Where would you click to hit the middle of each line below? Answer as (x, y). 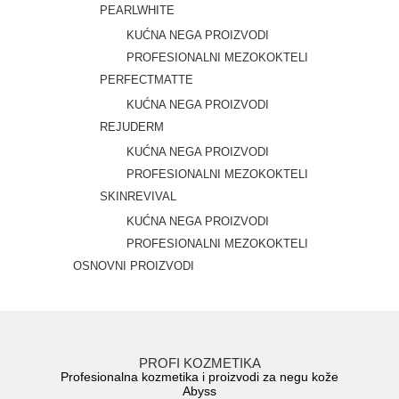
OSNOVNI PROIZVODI (134, 265)
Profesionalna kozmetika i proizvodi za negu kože (199, 376)
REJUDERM (132, 126)
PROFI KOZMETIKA (199, 362)
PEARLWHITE (138, 10)
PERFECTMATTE (147, 79)
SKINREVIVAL (138, 196)
